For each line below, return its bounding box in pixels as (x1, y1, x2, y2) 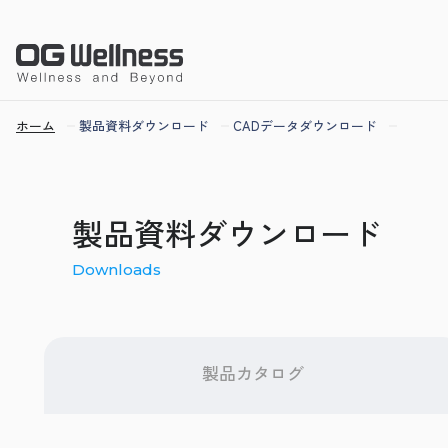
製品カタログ (202, 360, 305, 385)
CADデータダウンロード (233, 116, 377, 135)
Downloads (72, 260, 161, 279)
